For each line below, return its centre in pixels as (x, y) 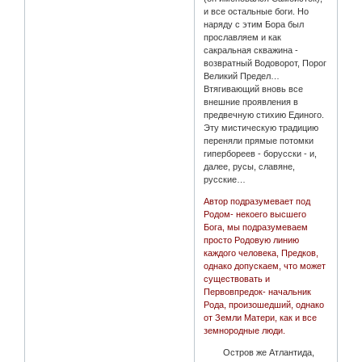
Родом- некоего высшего (255, 215)
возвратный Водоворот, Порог (265, 63)
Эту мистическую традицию (261, 128)
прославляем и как (243, 38)
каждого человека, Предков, (261, 253)
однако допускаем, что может (265, 266)
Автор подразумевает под (257, 202)
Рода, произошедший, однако (264, 305)
